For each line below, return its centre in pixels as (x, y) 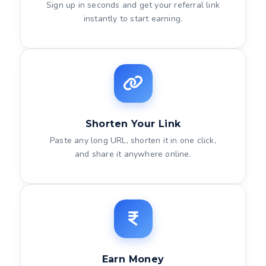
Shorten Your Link (133, 124)
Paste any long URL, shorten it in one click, (133, 140)
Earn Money (133, 259)
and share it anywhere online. (133, 154)
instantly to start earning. (133, 19)
